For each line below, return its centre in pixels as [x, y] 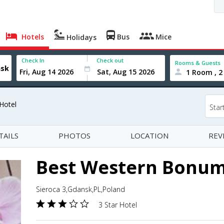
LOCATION [149, 135]
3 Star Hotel [118, 205]
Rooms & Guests [198, 62]
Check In [33, 60]
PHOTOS [74, 135]
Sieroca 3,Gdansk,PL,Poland [80, 189]
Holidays [81, 37]
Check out [110, 60]
